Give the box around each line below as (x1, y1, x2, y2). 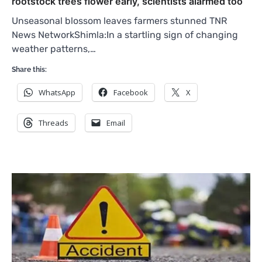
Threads (39, 118, 68, 129)
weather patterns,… (12, 43, 96, 55)
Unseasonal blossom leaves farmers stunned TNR (12, 15, 227, 27)
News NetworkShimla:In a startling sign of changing (12, 29, 238, 41)
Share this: (12, 65, 47, 74)
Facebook (113, 87, 148, 98)
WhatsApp (39, 87, 75, 98)
